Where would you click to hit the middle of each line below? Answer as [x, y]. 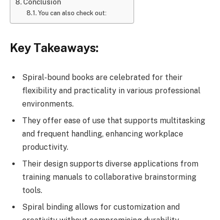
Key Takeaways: [54, 47]
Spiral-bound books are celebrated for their [102, 77]
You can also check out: [72, 13]
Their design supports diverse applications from [110, 164]
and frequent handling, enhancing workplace [103, 134]
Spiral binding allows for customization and [101, 207]
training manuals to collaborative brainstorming [109, 177]
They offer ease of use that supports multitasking [114, 120]
